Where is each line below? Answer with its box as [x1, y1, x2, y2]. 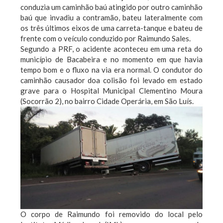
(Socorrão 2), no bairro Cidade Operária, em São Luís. [20, 96, 194, 106]
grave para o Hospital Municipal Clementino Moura [20, 86, 203, 95]
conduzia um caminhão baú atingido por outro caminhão [20, 2, 203, 11]
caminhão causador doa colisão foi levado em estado [20, 75, 203, 85]
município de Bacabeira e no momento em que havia [20, 54, 203, 64]
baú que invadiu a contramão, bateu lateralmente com [20, 12, 203, 22]
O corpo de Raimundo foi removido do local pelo [20, 209, 203, 219]
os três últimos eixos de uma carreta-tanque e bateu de [20, 23, 203, 32]
